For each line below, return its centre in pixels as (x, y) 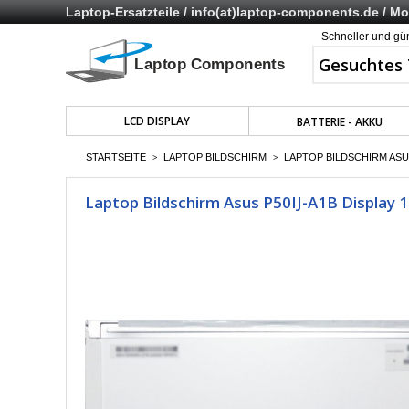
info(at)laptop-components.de (285, 12)
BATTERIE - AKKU (340, 122)
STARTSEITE (116, 157)
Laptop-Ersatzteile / (128, 12)
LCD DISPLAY (157, 121)
